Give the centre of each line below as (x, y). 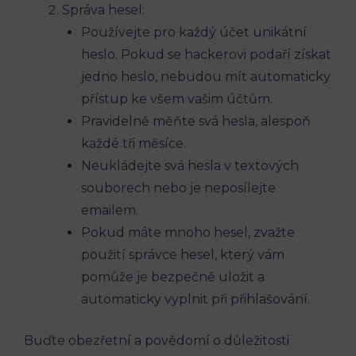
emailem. (110, 211)
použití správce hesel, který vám (183, 255)
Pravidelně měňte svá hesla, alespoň (196, 122)
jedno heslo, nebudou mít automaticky (206, 77)
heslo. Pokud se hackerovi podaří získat (206, 55)
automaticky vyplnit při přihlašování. (195, 300)
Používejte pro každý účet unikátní (194, 33)
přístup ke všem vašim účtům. (177, 99)
